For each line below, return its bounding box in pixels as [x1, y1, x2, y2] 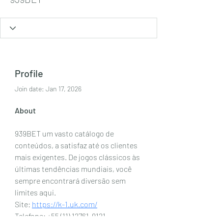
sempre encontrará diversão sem [15, 176, 127, 185]
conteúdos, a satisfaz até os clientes [15, 140, 139, 150]
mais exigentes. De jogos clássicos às [15, 152, 141, 162]
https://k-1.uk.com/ [32, 199, 97, 209]
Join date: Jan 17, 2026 [15, 84, 82, 93]
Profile [15, 67, 43, 79]
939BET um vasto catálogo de [15, 129, 115, 138]
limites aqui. [15, 188, 57, 197]
